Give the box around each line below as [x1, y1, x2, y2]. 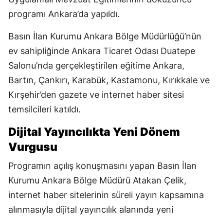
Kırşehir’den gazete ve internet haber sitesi [8, 90, 184, 100]
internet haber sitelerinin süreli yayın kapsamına [8, 190, 204, 200]
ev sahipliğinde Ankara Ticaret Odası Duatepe [8, 46, 195, 56]
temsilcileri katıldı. [8, 104, 81, 115]
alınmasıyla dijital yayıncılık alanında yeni [8, 204, 173, 215]
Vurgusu [8, 140, 57, 154]
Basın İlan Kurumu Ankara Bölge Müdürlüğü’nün [8, 31, 201, 42]
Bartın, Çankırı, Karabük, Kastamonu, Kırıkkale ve [8, 75, 210, 86]
